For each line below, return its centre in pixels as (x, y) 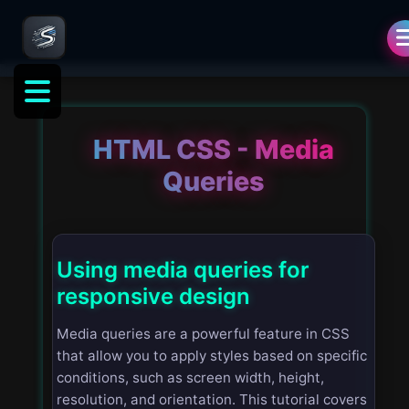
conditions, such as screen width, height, (190, 378)
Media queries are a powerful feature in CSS (203, 334)
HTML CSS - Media (214, 150)
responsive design (153, 297)
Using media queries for (183, 270)
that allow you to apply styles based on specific (212, 356)
